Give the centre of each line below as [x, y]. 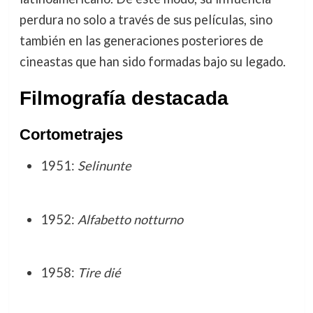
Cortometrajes [71, 135]
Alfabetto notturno [130, 219]
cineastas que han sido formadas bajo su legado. [152, 62]
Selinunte [104, 166]
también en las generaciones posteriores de [141, 41]
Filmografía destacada [124, 99]
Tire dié [99, 273]
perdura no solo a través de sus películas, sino [146, 20]
